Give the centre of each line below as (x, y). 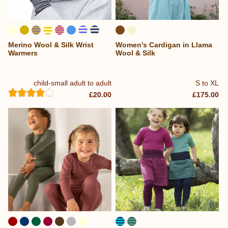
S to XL (207, 83)
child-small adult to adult (73, 83)
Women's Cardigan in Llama (164, 45)
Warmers (23, 53)
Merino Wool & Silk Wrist (51, 45)
